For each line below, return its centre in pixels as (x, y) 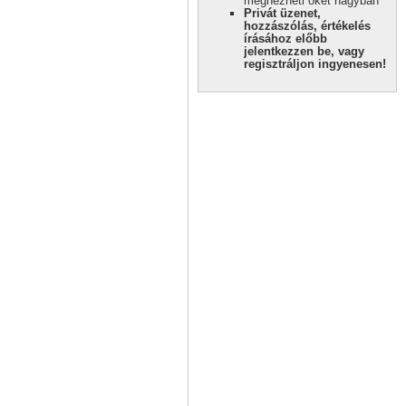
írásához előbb (285, 38)
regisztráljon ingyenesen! (315, 63)
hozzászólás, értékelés (307, 25)
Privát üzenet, (282, 13)
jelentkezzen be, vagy (304, 51)
